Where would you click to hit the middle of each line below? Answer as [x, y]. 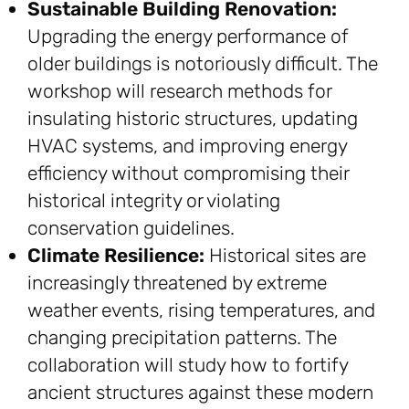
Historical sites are [285, 256]
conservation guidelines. [131, 228]
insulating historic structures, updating [193, 119]
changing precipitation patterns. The [182, 338]
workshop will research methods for [179, 91]
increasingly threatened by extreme [177, 283]
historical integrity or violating [154, 201]
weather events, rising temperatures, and [201, 310]
